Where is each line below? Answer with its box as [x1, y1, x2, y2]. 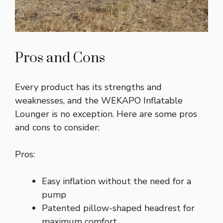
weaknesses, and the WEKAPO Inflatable [15, 95, 183, 107]
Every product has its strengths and [15, 81, 162, 94]
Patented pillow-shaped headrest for [42, 202, 195, 215]
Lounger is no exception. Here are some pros [15, 108, 197, 120]
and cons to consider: [15, 121, 100, 134]
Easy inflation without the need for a [42, 175, 191, 188]
